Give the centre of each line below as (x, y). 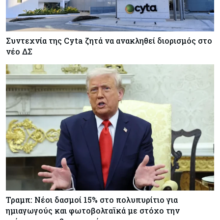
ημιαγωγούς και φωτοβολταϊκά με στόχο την (93, 211)
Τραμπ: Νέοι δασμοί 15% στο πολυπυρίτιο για (92, 200)
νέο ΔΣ (19, 51)
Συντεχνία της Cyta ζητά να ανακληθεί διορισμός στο (109, 40)
